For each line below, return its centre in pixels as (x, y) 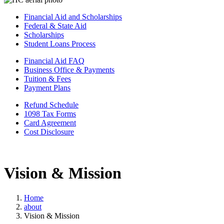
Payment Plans (47, 88)
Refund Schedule (51, 105)
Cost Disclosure (49, 132)
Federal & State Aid (55, 26)
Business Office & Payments (69, 70)
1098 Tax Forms (50, 114)
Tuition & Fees (47, 79)
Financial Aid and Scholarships (73, 17)
